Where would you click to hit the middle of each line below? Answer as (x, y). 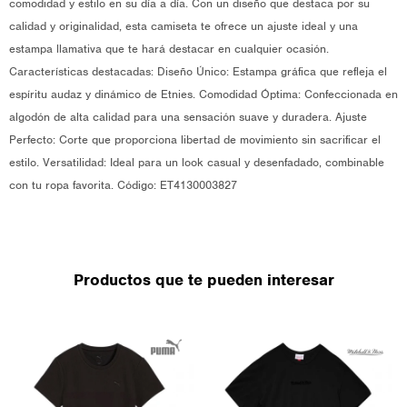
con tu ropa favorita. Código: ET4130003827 (123, 185)
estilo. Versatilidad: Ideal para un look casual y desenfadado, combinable (197, 162)
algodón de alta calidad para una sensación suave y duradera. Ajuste (188, 117)
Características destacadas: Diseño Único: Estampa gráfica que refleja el (198, 71)
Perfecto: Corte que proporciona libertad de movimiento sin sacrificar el (195, 139)
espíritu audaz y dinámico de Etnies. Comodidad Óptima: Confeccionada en (203, 94)
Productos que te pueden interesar (203, 280)
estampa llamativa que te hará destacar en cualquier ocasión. (169, 49)
